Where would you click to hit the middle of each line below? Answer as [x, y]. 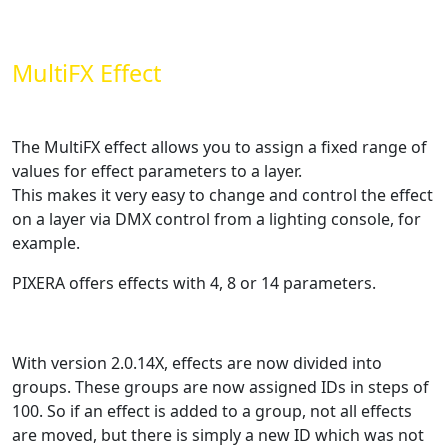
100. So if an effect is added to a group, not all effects [212, 410]
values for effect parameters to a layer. [157, 170]
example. [46, 242]
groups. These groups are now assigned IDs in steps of [220, 386]
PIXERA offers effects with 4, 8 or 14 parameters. [194, 282]
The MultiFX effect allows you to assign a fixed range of [219, 146]
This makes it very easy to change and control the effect [222, 194]
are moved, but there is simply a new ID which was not [218, 434]
